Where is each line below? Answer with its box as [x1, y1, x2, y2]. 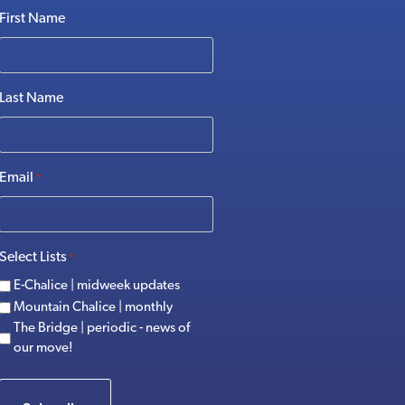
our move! [13, 341, 73, 355]
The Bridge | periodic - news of [13, 321, 190, 335]
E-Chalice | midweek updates [13, 278, 180, 293]
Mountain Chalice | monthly [13, 300, 173, 315]
